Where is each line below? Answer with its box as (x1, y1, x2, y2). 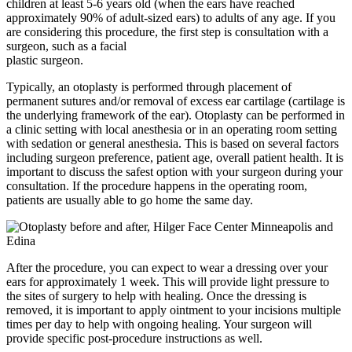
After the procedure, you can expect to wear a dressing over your (6, 261, 328, 275)
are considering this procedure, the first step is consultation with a (6, 25, 328, 39)
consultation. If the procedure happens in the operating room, (6, 179, 307, 193)
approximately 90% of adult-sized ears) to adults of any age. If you (6, 11, 335, 25)
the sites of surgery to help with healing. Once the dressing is (6, 289, 306, 303)
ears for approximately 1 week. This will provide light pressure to (6, 275, 329, 289)
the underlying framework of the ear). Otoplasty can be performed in (6, 108, 345, 123)
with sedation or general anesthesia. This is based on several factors (6, 137, 339, 151)
